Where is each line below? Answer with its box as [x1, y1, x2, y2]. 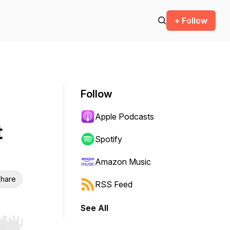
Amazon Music [95, 157, 151, 167]
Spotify [95, 134, 122, 144]
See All [81, 203, 108, 213]
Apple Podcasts [95, 111, 154, 122]
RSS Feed [95, 179, 132, 189]
